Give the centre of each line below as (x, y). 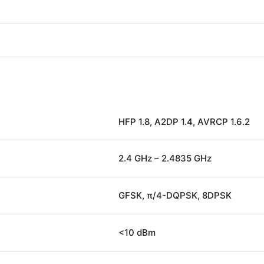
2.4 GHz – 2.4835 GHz (165, 158)
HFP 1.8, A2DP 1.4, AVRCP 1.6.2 (184, 121)
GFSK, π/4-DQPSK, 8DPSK (175, 195)
